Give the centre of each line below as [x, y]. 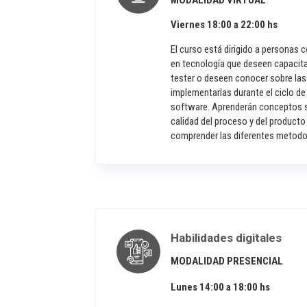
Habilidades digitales [226, 237]
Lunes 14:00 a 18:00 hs [221, 287]
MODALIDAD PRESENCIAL [227, 261]
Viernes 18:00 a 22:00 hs [224, 25]
